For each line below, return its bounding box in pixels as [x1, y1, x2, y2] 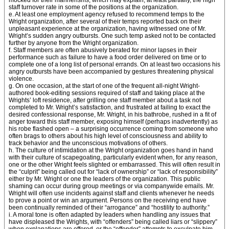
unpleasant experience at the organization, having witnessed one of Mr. [9, 25, 206, 32]
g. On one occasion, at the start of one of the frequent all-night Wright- [9, 82, 200, 89]
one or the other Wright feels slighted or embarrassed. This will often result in [9, 161, 220, 168]
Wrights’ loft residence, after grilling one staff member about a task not [9, 97, 201, 104]
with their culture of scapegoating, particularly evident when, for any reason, [9, 154, 217, 161]
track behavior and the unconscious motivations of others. [9, 140, 168, 147]
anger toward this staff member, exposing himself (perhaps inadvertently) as [9, 118, 218, 125]
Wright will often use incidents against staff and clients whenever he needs [9, 190, 214, 197]
